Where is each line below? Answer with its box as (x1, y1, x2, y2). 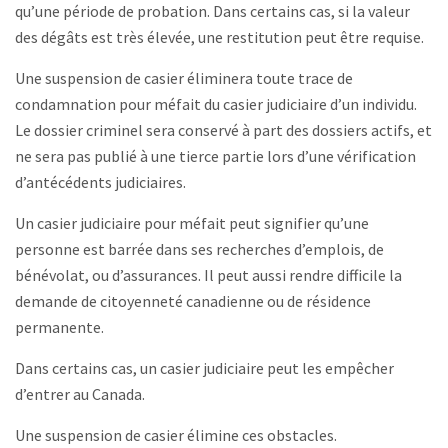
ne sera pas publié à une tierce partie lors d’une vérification (15, 145, 416, 166)
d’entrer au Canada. (15, 383, 145, 404)
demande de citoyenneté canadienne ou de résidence (15, 290, 371, 311)
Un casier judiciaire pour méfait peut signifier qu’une (15, 212, 369, 233)
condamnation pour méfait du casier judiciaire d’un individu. (15, 93, 417, 114)
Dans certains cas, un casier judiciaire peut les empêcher (15, 357, 394, 378)
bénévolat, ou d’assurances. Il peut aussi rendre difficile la (15, 264, 402, 285)
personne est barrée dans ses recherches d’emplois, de (15, 238, 384, 259)
